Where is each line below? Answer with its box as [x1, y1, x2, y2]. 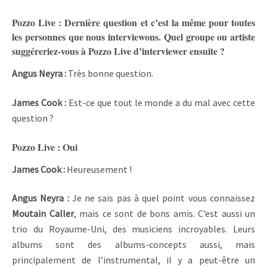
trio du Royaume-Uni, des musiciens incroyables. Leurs [12, 223, 255, 235]
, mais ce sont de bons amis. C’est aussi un [73, 207, 255, 220]
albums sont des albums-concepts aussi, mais [12, 238, 255, 251]
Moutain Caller [12, 207, 74, 220]
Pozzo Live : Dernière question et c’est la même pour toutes [12, 15, 255, 30]
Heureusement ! [65, 163, 132, 175]
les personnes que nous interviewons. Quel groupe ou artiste [12, 30, 255, 44]
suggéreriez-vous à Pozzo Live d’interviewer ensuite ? [12, 44, 225, 58]
